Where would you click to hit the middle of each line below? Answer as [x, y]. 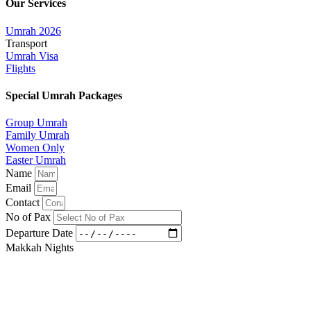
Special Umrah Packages [64, 95]
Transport [26, 43]
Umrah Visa [32, 56]
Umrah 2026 [33, 31]
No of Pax [30, 217]
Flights [20, 68]
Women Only [35, 148]
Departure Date [41, 233]
